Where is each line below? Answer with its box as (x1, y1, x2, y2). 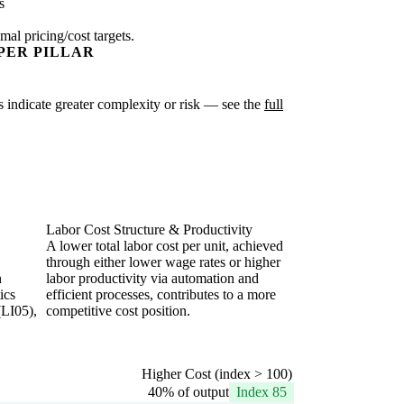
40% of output (148, 384, 229, 400)
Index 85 (236, 384, 287, 400)
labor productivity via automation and (46, 271, 259, 287)
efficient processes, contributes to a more (46, 287, 276, 303)
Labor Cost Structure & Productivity (46, 222, 252, 238)
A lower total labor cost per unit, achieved (46, 238, 283, 254)
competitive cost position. (46, 303, 190, 319)
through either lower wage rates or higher (46, 254, 280, 271)
